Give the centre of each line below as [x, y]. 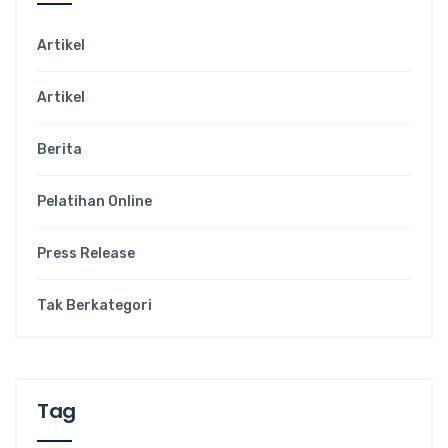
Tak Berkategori [94, 306]
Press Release [86, 254]
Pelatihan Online [94, 202]
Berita [59, 150]
